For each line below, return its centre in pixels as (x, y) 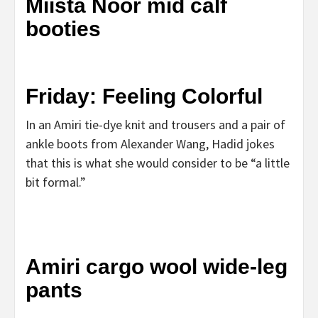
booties (63, 28)
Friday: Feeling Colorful (144, 96)
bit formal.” (59, 182)
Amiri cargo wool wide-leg (157, 266)
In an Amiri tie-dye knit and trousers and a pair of (155, 124)
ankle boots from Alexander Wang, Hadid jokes (150, 143)
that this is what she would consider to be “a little (158, 163)
